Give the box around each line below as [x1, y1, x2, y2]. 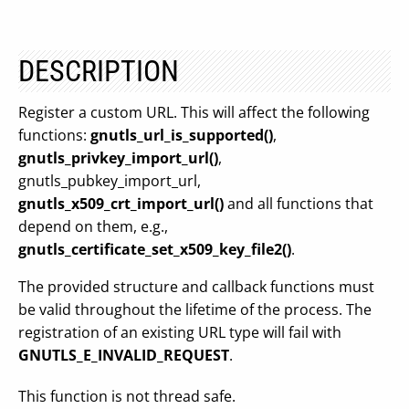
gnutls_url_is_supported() [90, 125, 273, 145]
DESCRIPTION [18, 54, 179, 89]
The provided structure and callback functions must [18, 277, 374, 297]
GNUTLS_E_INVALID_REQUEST [18, 345, 229, 365]
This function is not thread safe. [18, 386, 236, 406]
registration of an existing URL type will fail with [18, 322, 341, 342]
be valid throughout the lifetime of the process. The [18, 299, 372, 320]
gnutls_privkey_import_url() [18, 148, 218, 168]
